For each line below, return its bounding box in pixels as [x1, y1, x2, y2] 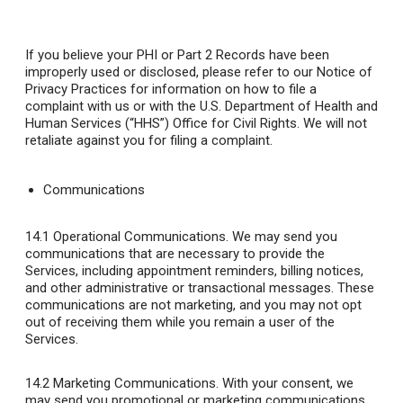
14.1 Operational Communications [25, 228, 226, 246]
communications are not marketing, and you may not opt [25, 297, 362, 314]
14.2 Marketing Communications [25, 375, 216, 392]
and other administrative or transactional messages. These [25, 280, 374, 297]
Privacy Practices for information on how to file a [25, 81, 317, 98]
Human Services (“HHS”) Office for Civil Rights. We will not [25, 115, 367, 132]
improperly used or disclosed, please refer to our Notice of [25, 64, 372, 81]
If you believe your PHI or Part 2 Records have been [25, 47, 329, 64]
